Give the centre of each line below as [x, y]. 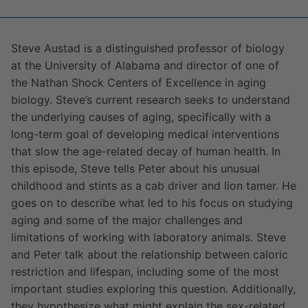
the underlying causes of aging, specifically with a [141, 117]
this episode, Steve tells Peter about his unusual [135, 168]
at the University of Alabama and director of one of [145, 65]
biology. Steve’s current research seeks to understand [151, 100]
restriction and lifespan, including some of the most [145, 272]
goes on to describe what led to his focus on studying [152, 203]
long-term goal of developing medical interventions [145, 134]
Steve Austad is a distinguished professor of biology [148, 48]
